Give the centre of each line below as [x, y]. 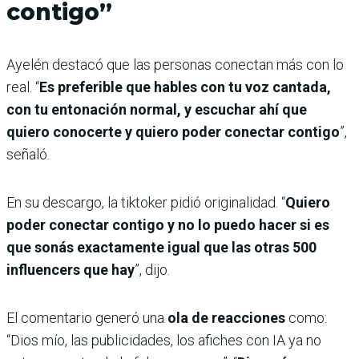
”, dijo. [152, 270]
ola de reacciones [228, 318]
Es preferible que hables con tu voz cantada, [185, 87]
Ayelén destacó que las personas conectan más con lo [175, 65]
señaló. [28, 155]
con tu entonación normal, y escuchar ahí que [157, 110]
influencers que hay [71, 270]
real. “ [23, 87]
